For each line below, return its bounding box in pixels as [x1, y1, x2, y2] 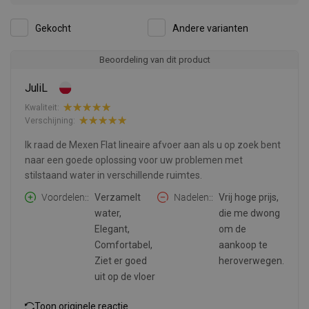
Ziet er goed [94, 255, 147, 267]
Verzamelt [94, 192, 141, 203]
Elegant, [94, 223, 130, 235]
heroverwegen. [219, 255, 284, 267]
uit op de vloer [94, 271, 155, 283]
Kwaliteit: [25, 102, 59, 112]
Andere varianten [172, 23, 248, 34]
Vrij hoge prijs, [219, 192, 279, 203]
